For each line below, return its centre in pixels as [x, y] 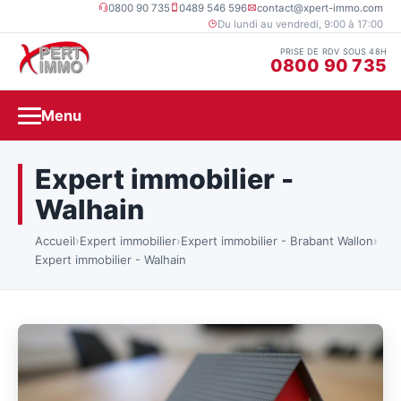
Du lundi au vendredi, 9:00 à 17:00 [300, 24]
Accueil [55, 240]
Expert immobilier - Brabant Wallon [277, 240]
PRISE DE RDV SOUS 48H [333, 51]
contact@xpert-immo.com [320, 8]
